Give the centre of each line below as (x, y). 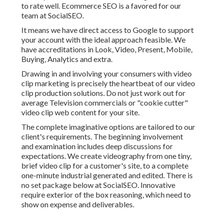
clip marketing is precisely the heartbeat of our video (108, 83)
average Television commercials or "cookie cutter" (105, 103)
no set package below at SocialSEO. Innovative (98, 185)
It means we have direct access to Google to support (108, 30)
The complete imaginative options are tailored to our (108, 127)
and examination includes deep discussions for (97, 146)
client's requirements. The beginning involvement (102, 137)
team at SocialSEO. (53, 15)
